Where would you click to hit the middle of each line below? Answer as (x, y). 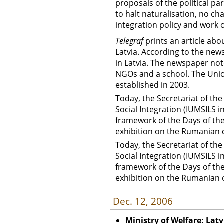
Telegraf (129, 41)
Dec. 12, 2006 (143, 201)
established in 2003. (153, 85)
